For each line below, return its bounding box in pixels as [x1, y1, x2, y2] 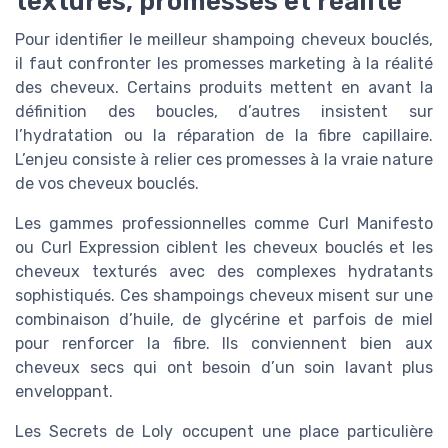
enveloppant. [15, 381, 113, 401]
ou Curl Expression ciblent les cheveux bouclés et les [15, 237, 433, 257]
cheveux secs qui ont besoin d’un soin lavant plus [15, 357, 433, 377]
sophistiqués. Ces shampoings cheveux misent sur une [15, 285, 433, 305]
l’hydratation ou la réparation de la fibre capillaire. [15, 125, 433, 145]
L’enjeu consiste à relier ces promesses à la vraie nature [15, 149, 433, 169]
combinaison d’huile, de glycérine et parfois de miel [15, 309, 433, 329]
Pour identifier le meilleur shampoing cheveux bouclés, [15, 29, 433, 49]
